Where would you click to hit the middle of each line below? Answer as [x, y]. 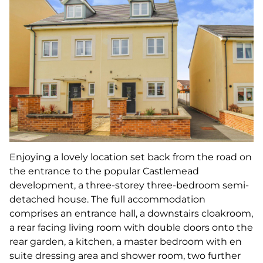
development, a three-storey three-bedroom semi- [129, 185]
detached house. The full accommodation [107, 199]
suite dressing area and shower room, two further [125, 255]
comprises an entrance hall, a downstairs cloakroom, [131, 213]
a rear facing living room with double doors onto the [131, 227]
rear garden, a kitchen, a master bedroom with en [126, 241]
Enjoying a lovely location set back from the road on [131, 157]
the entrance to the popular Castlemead [104, 171]
